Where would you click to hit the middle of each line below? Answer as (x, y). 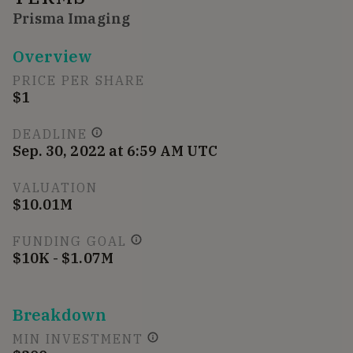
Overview (53, 56)
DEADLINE (50, 134)
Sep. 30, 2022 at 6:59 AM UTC (115, 150)
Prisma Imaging (71, 18)
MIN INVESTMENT (78, 338)
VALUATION (55, 187)
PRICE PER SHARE (79, 80)
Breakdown (60, 314)
